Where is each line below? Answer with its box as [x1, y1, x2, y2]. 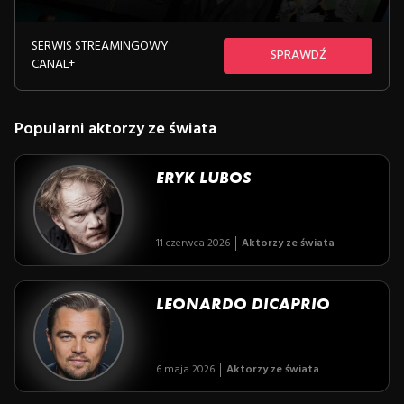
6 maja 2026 [156, 360, 215, 379]
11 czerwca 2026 [156, 234, 230, 252]
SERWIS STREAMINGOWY [32, 35, 169, 57]
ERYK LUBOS [156, 168, 252, 187]
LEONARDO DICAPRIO [156, 294, 330, 313]
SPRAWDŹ [270, 44, 326, 66]
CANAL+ [32, 53, 75, 75]
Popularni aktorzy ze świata [14, 115, 216, 142]
